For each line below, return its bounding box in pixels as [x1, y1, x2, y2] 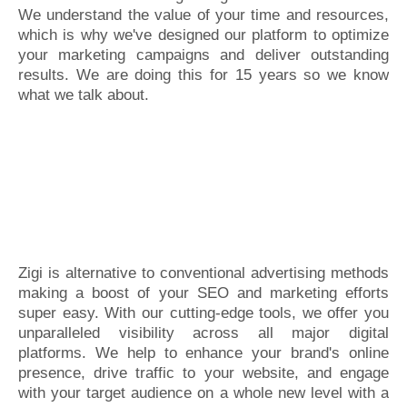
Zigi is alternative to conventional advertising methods [18, 264, 389, 282]
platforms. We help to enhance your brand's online [18, 344, 389, 362]
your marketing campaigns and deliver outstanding [18, 46, 389, 64]
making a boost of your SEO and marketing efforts [18, 284, 389, 302]
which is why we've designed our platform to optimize [18, 26, 389, 44]
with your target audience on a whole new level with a [18, 384, 389, 402]
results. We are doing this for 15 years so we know [18, 66, 389, 84]
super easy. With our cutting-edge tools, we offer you [18, 304, 389, 322]
